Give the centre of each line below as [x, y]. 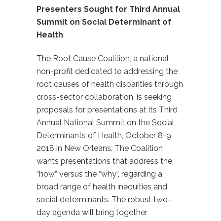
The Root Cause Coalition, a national [103, 58]
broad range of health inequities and [102, 187]
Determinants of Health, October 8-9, [105, 135]
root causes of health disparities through [110, 84]
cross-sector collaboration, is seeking [104, 97]
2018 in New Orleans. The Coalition [100, 148]
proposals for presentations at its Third [107, 110]
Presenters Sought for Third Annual [108, 9]
